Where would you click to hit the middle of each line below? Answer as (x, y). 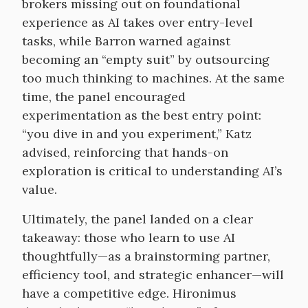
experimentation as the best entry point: (142, 115)
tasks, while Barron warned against (126, 41)
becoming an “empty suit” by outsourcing (146, 59)
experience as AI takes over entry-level (137, 22)
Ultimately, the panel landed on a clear (137, 219)
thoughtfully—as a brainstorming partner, (146, 256)
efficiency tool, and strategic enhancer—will (153, 275)
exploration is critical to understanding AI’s (152, 171)
